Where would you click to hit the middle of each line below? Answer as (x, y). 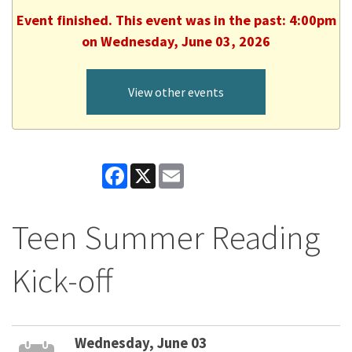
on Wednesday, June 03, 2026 (176, 41)
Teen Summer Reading (166, 237)
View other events (176, 92)
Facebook (155, 169)
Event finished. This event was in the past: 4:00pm (176, 20)
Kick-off (62, 280)
